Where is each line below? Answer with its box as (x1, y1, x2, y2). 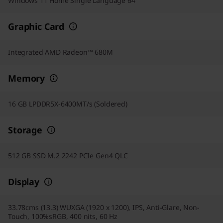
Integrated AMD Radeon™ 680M (8, 47, 113, 57)
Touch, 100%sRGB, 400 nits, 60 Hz (8, 212, 117, 221)
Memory (8, 72, 45, 84)
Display (8, 176, 39, 188)
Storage (8, 124, 42, 136)
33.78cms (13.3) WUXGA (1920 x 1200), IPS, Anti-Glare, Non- (8, 203, 200, 212)
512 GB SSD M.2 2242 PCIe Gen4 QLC (8, 151, 128, 160)
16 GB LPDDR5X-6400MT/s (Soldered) (8, 99, 127, 109)
